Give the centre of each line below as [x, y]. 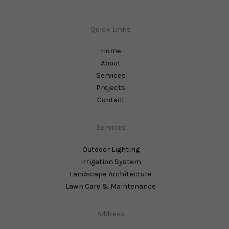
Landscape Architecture [111, 174]
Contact [111, 100]
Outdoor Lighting [111, 149]
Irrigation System [111, 162]
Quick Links [111, 30]
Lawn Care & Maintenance [111, 186]
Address [111, 214]
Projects [111, 88]
